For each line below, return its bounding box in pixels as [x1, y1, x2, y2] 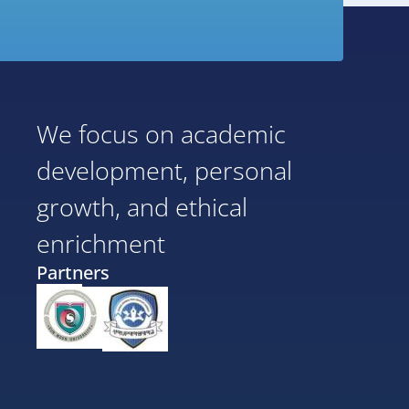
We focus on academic [37, 116, 286, 151]
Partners [37, 259, 110, 285]
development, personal [37, 152, 292, 187]
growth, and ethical [37, 189, 247, 224]
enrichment [37, 225, 165, 260]
